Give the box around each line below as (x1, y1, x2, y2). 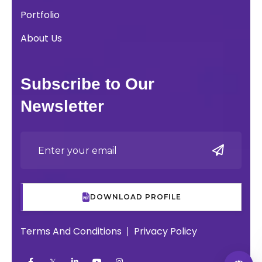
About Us (20, 32, 62, 46)
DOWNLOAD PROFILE (90, 192, 181, 202)
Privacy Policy (134, 225, 197, 239)
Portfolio (20, 8, 60, 22)
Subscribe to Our (20, 75, 154, 94)
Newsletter (20, 97, 104, 116)
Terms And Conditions (20, 225, 124, 239)
